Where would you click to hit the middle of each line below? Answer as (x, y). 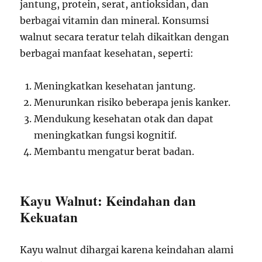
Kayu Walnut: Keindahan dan (108, 201)
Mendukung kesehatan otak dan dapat (124, 119)
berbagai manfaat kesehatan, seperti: (107, 53)
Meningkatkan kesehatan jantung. (115, 86)
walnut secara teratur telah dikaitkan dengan (125, 37)
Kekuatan (49, 217)
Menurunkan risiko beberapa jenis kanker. (132, 102)
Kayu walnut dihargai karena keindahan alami (127, 250)
